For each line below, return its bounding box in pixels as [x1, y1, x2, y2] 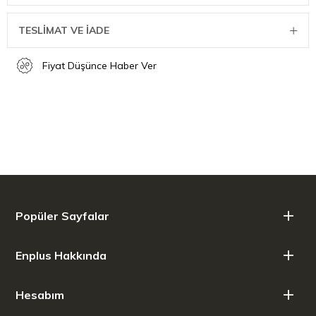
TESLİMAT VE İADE [18, 24, 109, 37]
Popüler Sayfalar [16, 209, 110, 224]
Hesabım [16, 288, 65, 303]
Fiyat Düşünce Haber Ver [42, 59, 157, 73]
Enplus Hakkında [16, 248, 107, 263]
